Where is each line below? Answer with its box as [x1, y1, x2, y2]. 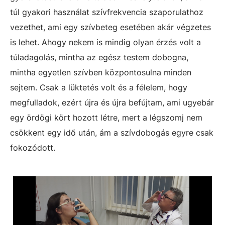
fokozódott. [10, 143, 55, 153]
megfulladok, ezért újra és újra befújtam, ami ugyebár [10, 97, 214, 107]
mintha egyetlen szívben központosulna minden [10, 67, 191, 77]
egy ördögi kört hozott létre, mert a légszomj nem [10, 113, 202, 123]
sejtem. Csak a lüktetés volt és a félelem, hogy [10, 82, 187, 92]
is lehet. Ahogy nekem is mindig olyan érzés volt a [10, 37, 201, 47]
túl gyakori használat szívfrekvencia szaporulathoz [10, 7, 203, 17]
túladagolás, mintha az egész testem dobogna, [10, 52, 188, 62]
